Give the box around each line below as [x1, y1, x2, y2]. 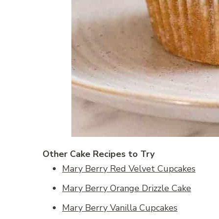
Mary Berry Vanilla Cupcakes [62, 202, 177, 214]
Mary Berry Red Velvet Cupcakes [62, 163, 196, 175]
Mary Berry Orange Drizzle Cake [62, 182, 191, 195]
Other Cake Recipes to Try [43, 148, 154, 160]
